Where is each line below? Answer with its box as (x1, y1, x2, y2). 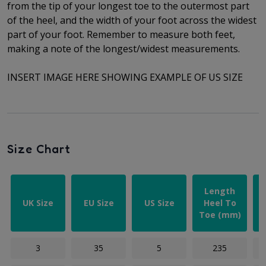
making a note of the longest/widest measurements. (7, 42, 242, 56)
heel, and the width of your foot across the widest (36, 14, 256, 27)
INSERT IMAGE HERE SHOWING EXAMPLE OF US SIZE (7, 71, 243, 84)
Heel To (203, 197, 236, 209)
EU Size (83, 197, 114, 209)
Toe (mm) (198, 209, 241, 221)
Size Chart (7, 142, 71, 157)
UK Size (23, 197, 53, 209)
